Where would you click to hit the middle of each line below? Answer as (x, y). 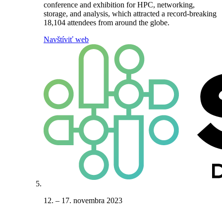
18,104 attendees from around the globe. (107, 22)
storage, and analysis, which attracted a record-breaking (130, 13)
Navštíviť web (66, 39)
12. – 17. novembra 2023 (83, 200)
